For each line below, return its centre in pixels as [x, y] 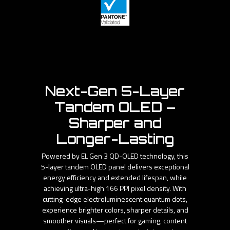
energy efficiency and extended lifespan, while [115, 178]
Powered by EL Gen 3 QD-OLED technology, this [115, 156]
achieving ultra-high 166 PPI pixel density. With [115, 188]
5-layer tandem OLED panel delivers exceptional [115, 167]
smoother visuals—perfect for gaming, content [115, 221]
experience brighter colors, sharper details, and [115, 210]
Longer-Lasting [115, 139]
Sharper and [115, 123]
